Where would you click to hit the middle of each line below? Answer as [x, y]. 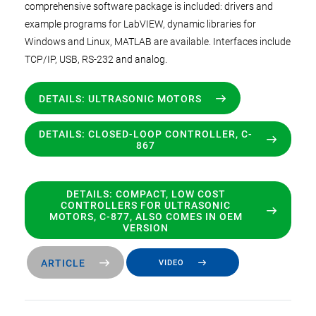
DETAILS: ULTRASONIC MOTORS [120, 98]
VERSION [146, 227]
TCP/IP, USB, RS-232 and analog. [97, 59]
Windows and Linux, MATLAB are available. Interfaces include [158, 41]
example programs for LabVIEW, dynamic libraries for [140, 24]
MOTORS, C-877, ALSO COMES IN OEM [146, 216]
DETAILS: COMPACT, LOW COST [146, 194]
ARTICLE [63, 263]
